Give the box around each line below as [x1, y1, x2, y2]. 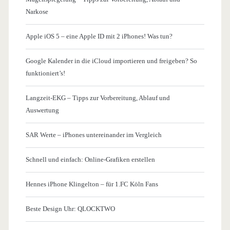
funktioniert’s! [25, 69, 65, 77]
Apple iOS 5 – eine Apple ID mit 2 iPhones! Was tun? [25, 32, 172, 40]
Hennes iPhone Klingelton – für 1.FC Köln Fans [25, 180, 158, 188]
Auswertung [25, 106, 59, 114]
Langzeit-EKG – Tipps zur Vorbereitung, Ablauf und [25, 93, 170, 102]
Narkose [25, 7, 48, 15]
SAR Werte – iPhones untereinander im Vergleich [25, 130, 162, 139]
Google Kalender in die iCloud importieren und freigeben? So [25, 56, 197, 65]
